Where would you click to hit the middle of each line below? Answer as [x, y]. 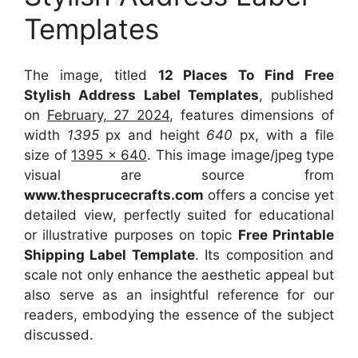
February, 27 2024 [108, 115]
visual [72, 175]
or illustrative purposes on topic [131, 235]
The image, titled [91, 76]
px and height [153, 135]
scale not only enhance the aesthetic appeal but [179, 275]
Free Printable [286, 235]
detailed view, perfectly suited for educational [179, 215]
